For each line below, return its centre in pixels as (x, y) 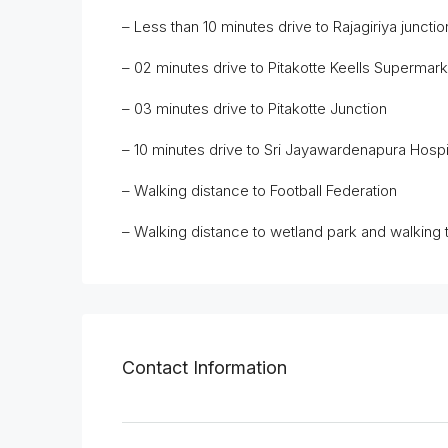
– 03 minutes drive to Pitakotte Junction (254, 108)
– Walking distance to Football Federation (259, 190)
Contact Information (204, 368)
